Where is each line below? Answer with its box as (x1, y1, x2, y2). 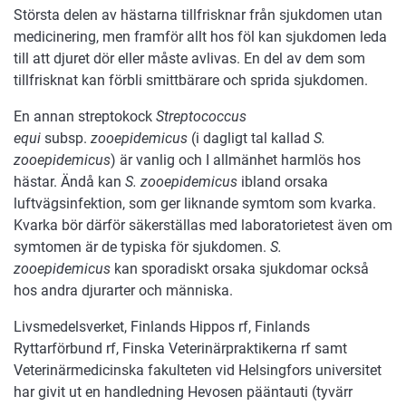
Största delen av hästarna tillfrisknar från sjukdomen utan (14, 6, 382, 24)
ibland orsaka (237, 173, 328, 191)
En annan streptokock (14, 108, 156, 126)
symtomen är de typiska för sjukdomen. (14, 238, 270, 256)
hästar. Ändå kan (14, 173, 125, 191)
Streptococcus (156, 108, 246, 126)
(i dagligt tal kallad (188, 130, 314, 148)
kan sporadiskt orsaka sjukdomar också (111, 260, 369, 278)
